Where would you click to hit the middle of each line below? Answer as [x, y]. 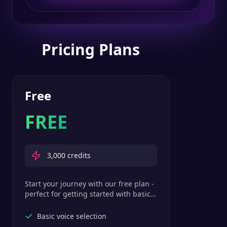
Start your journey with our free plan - [89, 184]
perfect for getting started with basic [88, 194]
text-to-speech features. [65, 204]
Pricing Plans [91, 49]
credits [78, 155]
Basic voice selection [72, 216]
